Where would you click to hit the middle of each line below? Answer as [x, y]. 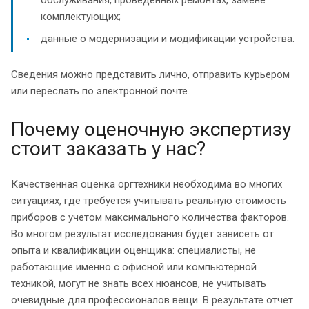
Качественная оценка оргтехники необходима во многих [147, 184]
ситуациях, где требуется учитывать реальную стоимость [149, 200]
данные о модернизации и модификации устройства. [168, 38]
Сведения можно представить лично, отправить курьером [150, 74]
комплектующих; [81, 16]
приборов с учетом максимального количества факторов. [150, 217]
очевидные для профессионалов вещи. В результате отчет [152, 300]
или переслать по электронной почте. [100, 91]
